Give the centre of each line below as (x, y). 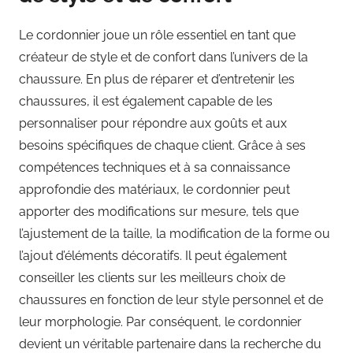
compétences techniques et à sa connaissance (154, 168)
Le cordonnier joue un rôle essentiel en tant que (157, 35)
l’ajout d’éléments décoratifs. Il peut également (153, 256)
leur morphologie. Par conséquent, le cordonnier (160, 322)
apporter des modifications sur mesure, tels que (159, 212)
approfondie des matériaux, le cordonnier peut (154, 190)
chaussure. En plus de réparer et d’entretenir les (157, 80)
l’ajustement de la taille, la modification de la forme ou (175, 234)
